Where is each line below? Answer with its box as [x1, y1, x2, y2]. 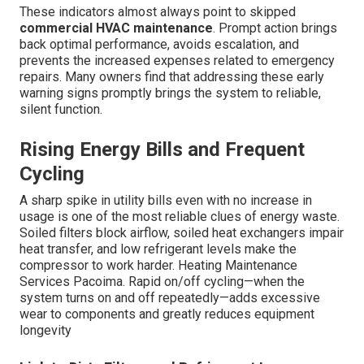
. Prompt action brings [213, 20, 337, 37]
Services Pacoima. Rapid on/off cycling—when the [19, 274, 305, 290]
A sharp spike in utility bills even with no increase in [19, 193, 312, 209]
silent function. [19, 102, 102, 118]
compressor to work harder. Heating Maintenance [19, 258, 297, 274]
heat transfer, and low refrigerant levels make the [19, 241, 297, 258]
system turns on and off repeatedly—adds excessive [19, 290, 320, 306]
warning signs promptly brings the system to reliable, [19, 85, 321, 102]
